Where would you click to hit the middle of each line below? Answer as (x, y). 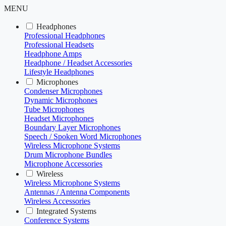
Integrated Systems (66, 211)
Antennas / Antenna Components (77, 192)
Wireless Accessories (57, 201)
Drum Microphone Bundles (68, 155)
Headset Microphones (59, 118)
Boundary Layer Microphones (72, 127)
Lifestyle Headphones (59, 72)
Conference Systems (57, 220)
